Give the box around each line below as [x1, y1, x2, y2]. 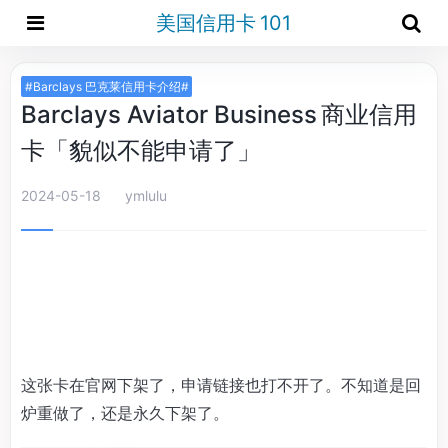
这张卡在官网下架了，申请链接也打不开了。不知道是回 [21, 375, 421, 395]
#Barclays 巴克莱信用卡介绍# [24, 79, 189, 94]
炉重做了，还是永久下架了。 [21, 403, 229, 423]
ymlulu [125, 187, 167, 204]
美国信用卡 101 [155, 11, 291, 35]
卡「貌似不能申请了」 [21, 136, 261, 165]
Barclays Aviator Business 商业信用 [21, 100, 417, 129]
